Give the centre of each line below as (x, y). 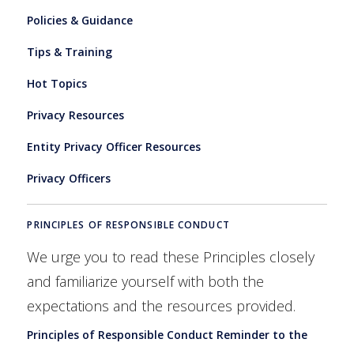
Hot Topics (57, 84)
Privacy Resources (76, 115)
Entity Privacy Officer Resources (114, 147)
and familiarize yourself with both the (146, 281)
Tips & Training (70, 52)
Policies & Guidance (80, 21)
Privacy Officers (69, 179)
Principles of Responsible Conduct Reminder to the (168, 334)
